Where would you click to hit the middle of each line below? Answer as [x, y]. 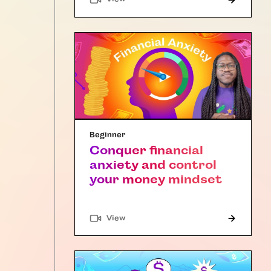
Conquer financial [146, 151]
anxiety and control [153, 165]
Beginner [107, 135]
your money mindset [156, 180]
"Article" [142, 217]
